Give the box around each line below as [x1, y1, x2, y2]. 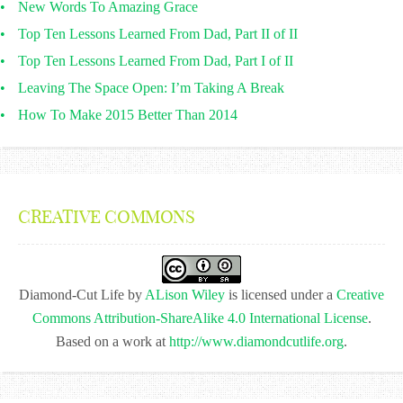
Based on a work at [56, 334, 169, 349]
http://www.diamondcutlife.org [169, 334, 344, 349]
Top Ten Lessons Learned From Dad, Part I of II [18, 53, 293, 68]
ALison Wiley [145, 287, 225, 302]
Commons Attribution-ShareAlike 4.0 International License [31, 310, 368, 326]
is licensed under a [225, 287, 336, 302]
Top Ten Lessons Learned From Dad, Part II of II [18, 26, 298, 41]
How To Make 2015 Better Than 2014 [18, 107, 237, 122]
